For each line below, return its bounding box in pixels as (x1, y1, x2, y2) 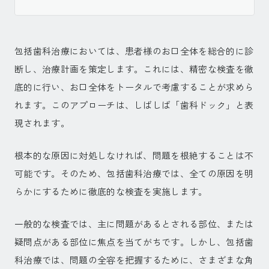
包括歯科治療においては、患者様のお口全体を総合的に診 (14, 44, 254, 57)
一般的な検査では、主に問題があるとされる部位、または (14, 217, 254, 230)
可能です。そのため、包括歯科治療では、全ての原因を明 (14, 166, 254, 180)
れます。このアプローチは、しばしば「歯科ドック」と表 (14, 98, 254, 111)
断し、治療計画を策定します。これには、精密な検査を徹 (14, 62, 254, 75)
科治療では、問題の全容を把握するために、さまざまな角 (14, 253, 254, 266)
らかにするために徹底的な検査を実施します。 (14, 184, 208, 198)
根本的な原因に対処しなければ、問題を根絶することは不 (14, 148, 254, 162)
